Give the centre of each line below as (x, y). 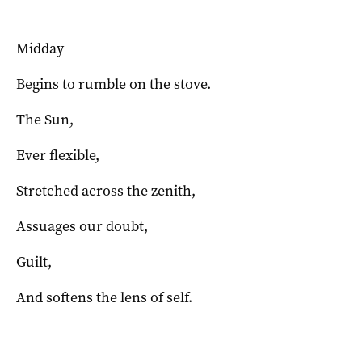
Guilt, (34, 262)
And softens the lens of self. (104, 297)
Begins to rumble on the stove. (114, 84)
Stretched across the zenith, (106, 191)
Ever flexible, (58, 155)
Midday (40, 48)
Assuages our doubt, (82, 226)
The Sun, (45, 120)
